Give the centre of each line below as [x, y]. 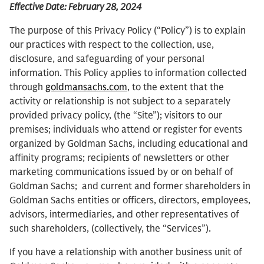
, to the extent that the [176, 87]
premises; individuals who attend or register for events [126, 130]
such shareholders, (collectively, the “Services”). [110, 229]
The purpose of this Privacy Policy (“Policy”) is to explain [128, 31]
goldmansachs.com [86, 87]
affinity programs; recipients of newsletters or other [119, 158]
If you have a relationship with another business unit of [126, 252]
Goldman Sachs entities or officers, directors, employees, [130, 200]
